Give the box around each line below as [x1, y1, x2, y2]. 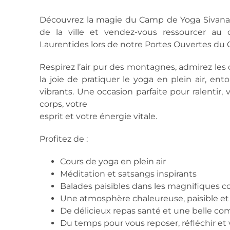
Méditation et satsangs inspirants [60, 169, 197, 179]
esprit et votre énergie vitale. [39, 111, 157, 121]
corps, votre [39, 99, 87, 109]
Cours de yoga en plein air [60, 157, 166, 166]
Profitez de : [39, 134, 88, 144]
